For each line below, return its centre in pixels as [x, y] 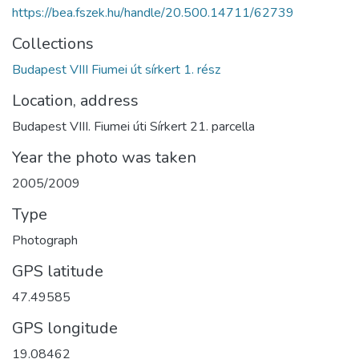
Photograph [45, 240]
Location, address [75, 100]
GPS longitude [65, 328]
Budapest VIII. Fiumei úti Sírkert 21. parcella [133, 126]
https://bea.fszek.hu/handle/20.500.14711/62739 [153, 12]
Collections [53, 43]
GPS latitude [58, 271]
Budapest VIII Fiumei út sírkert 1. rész [116, 69]
